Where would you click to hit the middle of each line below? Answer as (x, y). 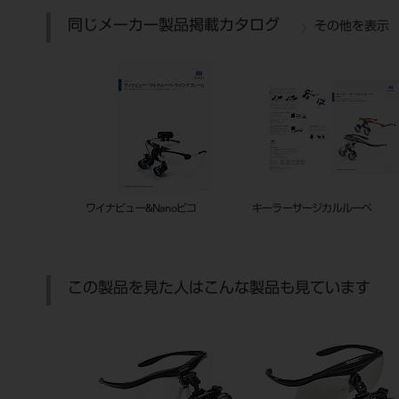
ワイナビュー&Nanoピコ (141, 209)
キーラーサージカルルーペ (312, 209)
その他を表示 (352, 28)
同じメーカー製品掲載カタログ (174, 27)
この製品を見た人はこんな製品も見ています (219, 290)
